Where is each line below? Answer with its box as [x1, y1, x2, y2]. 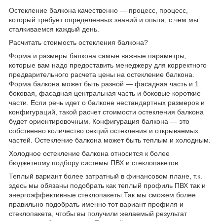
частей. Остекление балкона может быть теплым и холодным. [9, 136, 211, 144]
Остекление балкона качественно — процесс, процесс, [9, 6, 188, 14]
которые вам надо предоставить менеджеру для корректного [9, 61, 207, 69]
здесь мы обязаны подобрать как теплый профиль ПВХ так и [9, 181, 206, 189]
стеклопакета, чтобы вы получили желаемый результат [9, 209, 187, 218]
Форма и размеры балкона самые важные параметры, [9, 51, 186, 60]
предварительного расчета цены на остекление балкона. [9, 70, 194, 78]
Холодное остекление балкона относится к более [9, 149, 170, 157]
